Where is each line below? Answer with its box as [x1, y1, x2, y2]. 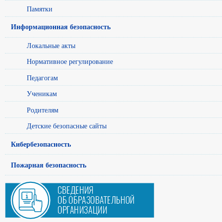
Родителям [27, 105, 58, 114]
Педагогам [27, 72, 58, 82]
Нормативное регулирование [27, 56, 113, 66]
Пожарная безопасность [11, 159, 87, 170]
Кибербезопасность [11, 138, 71, 149]
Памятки [27, 3, 53, 13]
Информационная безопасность [11, 21, 111, 32]
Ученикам [27, 89, 57, 99]
